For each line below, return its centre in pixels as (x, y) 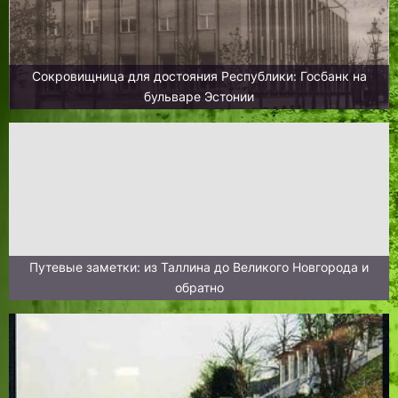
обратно (199, 288)
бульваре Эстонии (199, 97)
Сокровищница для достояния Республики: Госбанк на (199, 77)
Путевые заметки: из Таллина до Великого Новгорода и (199, 268)
